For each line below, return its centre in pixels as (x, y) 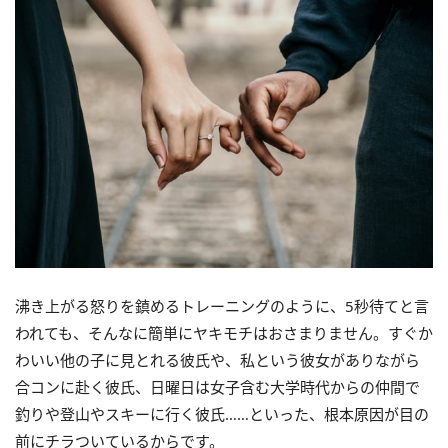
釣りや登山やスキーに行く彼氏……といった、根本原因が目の (222, 414)
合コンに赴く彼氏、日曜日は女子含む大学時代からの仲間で (217, 387)
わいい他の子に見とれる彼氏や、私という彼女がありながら (217, 360)
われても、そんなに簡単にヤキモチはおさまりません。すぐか (224, 333)
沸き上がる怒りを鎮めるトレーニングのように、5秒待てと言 (222, 306)
